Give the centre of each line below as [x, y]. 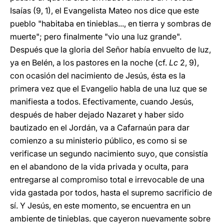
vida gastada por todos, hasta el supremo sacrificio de [111, 192]
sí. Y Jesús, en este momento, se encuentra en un [100, 205]
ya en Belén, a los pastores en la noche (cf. [88, 62]
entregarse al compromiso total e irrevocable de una [107, 179]
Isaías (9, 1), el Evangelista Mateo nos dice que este [104, 10]
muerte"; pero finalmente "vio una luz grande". [96, 36]
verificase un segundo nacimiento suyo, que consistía [109, 153]
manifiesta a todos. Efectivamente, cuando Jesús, [102, 101]
